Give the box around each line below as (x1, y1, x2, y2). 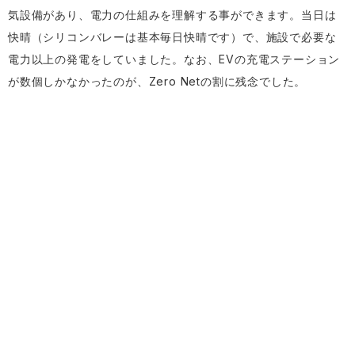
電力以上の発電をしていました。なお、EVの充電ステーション (8, 52, 341, 66)
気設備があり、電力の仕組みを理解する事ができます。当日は (8, 8, 337, 21)
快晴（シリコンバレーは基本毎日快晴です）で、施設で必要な (8, 30, 337, 44)
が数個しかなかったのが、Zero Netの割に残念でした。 (8, 74, 307, 88)
